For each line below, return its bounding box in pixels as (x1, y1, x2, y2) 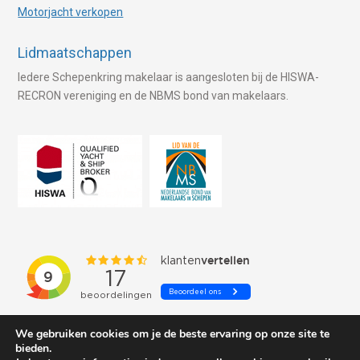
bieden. (15, 341, 51, 356)
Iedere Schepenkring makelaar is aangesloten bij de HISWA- (18, 70, 320, 84)
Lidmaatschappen (18, 43, 133, 61)
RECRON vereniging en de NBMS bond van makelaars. (18, 88, 289, 102)
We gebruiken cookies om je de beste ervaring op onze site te (15, 326, 329, 342)
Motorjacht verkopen (18, 5, 124, 18)
